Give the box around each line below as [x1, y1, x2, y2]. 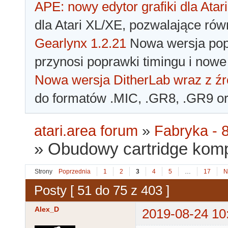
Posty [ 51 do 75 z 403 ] [34, 182, 169, 198]
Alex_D [35, 205, 59, 214]
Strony [35, 168, 52, 176]
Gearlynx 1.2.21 [35, 36, 126, 51]
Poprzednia [59, 168, 91, 176]
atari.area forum [34, 123, 138, 139]
